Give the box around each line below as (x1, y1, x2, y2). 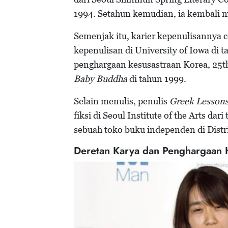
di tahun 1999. (127, 73, 188, 84)
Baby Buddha (74, 73, 127, 84)
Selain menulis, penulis (74, 96, 169, 107)
